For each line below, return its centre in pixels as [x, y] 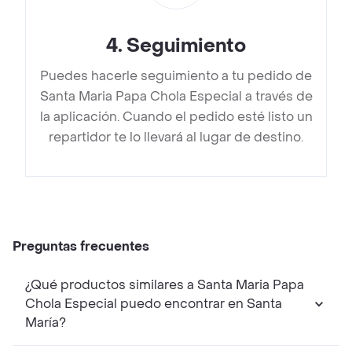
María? [46, 323]
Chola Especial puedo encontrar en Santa [154, 304]
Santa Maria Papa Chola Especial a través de [176, 97]
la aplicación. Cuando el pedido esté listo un [176, 117]
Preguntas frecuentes [81, 247]
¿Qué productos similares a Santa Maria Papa [165, 285]
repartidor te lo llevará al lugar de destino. [176, 137]
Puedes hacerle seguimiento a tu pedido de [176, 76]
